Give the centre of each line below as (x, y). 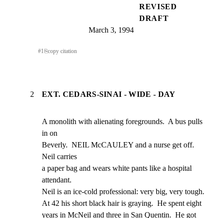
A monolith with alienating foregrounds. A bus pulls (122, 121)
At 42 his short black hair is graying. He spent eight (122, 203)
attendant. (57, 180)
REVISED (158, 6)
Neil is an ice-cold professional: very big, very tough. (123, 191)
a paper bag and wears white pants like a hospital (117, 168)
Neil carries (59, 156)
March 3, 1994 (111, 30)
